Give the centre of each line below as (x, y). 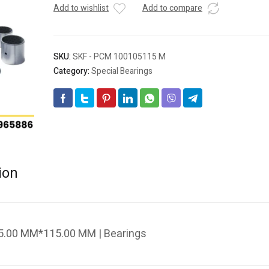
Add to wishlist (81, 8)
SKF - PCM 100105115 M (119, 57)
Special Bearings (122, 71)
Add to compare (172, 8)
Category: (72, 71)
